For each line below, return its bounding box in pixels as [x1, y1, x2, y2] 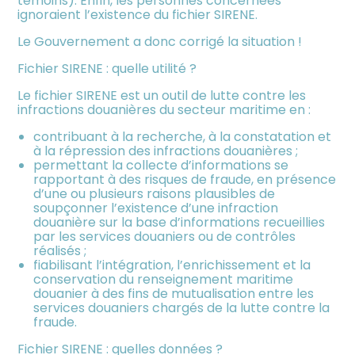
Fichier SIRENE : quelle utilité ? [17, 59, 197, 78]
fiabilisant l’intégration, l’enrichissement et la [33, 255, 311, 274]
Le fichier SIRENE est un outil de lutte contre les [17, 86, 307, 105]
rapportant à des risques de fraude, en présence [33, 170, 337, 189]
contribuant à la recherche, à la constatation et [33, 127, 332, 146]
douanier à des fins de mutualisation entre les [33, 284, 315, 303]
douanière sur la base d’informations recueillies [33, 212, 326, 231]
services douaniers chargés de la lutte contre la [33, 298, 330, 317]
